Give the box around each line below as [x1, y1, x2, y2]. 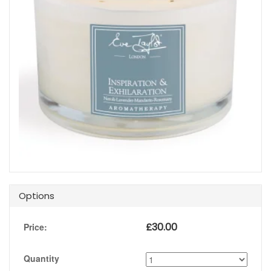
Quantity [24, 252, 59, 265]
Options [19, 189, 54, 203]
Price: [24, 221, 47, 233]
